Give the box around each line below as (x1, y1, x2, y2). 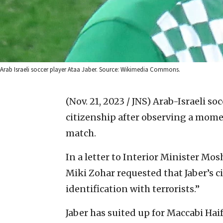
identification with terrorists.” (66, 183, 200, 195)
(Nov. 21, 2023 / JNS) (66, 95, 151, 107)
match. (66, 127, 96, 139)
